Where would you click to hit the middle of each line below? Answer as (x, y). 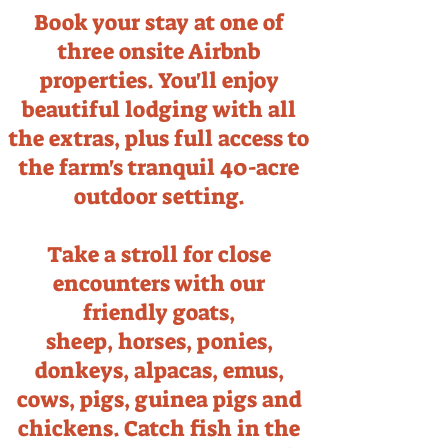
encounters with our (159, 283)
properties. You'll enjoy (159, 80)
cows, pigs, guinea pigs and (159, 399)
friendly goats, (159, 312)
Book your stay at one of (159, 22)
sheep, (81, 341)
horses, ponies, (195, 341)
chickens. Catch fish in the (159, 428)
